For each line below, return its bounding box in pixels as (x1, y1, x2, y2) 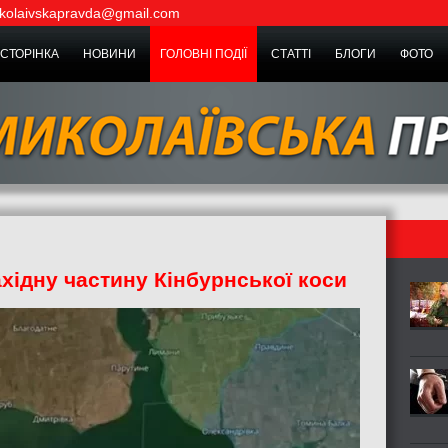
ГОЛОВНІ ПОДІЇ (160, 47, 247, 61)
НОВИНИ (83, 47, 136, 61)
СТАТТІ (271, 47, 311, 61)
